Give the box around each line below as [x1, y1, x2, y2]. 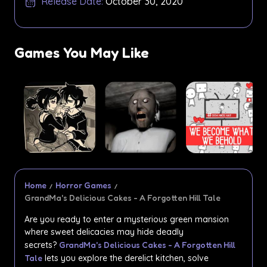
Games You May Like [14, 44, 149, 61]
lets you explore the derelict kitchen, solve [42, 253, 209, 263]
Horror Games [55, 180, 111, 190]
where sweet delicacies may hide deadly [24, 226, 184, 237]
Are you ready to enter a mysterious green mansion [24, 214, 229, 225]
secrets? [24, 240, 59, 250]
